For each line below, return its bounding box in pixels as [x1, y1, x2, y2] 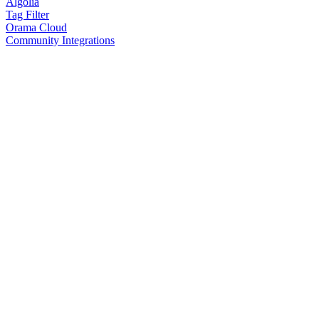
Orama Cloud [6, 21, 67, 33]
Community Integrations [6, 33, 115, 46]
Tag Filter [6, 8, 49, 21]
